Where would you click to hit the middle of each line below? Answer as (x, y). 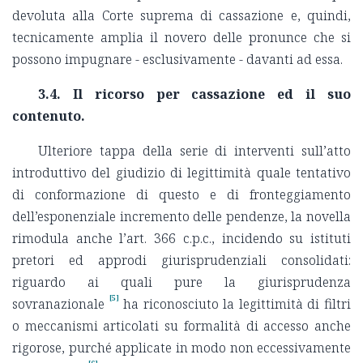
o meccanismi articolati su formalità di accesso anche (181, 326)
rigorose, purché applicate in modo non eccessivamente (181, 348)
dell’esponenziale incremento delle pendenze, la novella (181, 217)
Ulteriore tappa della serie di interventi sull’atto (194, 151)
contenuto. (49, 116)
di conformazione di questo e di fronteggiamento (181, 195)
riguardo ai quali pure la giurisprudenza (181, 282)
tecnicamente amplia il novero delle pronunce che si (181, 38)
